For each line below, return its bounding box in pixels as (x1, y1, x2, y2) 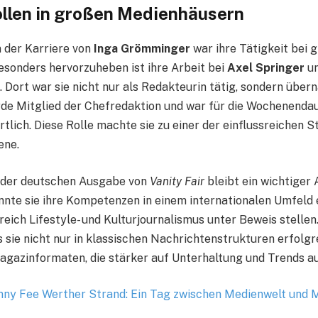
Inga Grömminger (94, 41, 190, 55)
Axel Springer (227, 60, 305, 75)
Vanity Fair (150, 174, 204, 188)
